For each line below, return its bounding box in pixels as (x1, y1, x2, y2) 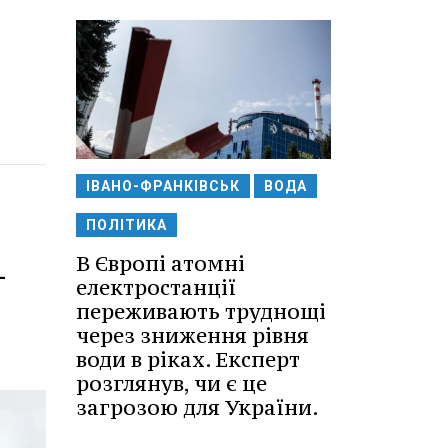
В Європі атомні (76, 249, 245, 277)
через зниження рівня (76, 321, 309, 349)
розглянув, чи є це (76, 369, 267, 397)
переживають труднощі (76, 297, 326, 325)
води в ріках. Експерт (76, 345, 300, 373)
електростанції (76, 273, 236, 301)
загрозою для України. (76, 393, 319, 421)
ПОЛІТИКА (86, 216, 167, 233)
